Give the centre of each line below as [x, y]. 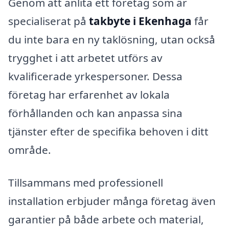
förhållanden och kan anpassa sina [95, 113]
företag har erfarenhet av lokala [89, 95]
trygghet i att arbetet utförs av [85, 58]
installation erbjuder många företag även [112, 201]
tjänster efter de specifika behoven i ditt [108, 132]
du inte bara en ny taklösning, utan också [112, 40]
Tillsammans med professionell [86, 182]
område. [30, 150]
